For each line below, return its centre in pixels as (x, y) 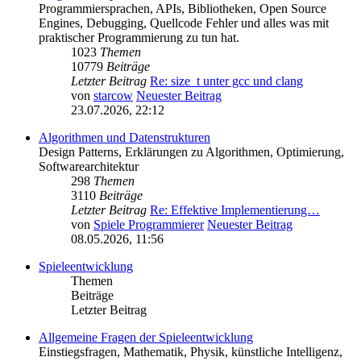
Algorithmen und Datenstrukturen (124, 138)
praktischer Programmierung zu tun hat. (139, 38)
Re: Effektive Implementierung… (235, 210)
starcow (113, 96)
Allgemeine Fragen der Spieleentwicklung (146, 338)
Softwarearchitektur (89, 167)
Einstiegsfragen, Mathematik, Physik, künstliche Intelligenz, (191, 352)
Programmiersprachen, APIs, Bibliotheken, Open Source (183, 9)
